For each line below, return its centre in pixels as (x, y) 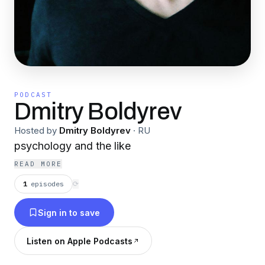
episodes (47, 184)
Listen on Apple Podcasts (80, 241)
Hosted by (35, 130)
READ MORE (38, 164)
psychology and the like (72, 146)
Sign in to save (69, 212)
